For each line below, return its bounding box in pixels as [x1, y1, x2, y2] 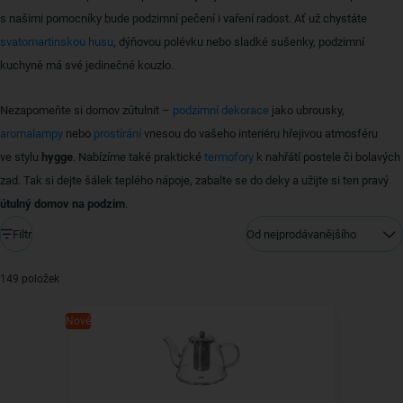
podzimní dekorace [173, 103, 269, 117]
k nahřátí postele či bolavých [254, 150, 400, 164]
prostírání [94, 127, 141, 140]
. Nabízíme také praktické [73, 150, 204, 164]
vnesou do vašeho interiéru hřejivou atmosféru [141, 127, 378, 140]
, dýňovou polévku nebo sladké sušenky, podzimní [113, 35, 364, 49]
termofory [204, 150, 254, 164]
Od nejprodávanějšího [246, 227, 356, 241]
